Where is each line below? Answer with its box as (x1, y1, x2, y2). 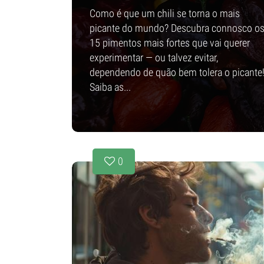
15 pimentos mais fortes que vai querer (90, 36, 250, 49)
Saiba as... (90, 80, 131, 93)
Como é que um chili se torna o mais (90, 6, 240, 19)
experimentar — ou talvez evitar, (90, 51, 218, 64)
